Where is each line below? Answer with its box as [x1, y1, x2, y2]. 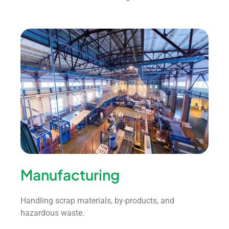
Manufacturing [20, 166, 120, 184]
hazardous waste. [20, 208, 84, 218]
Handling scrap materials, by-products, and [20, 196, 174, 206]
